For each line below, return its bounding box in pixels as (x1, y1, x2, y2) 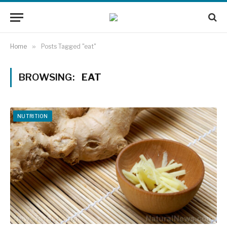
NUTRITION (17, 113, 48, 119)
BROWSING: (19, 71, 77, 83)
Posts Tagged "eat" (41, 43, 96, 50)
